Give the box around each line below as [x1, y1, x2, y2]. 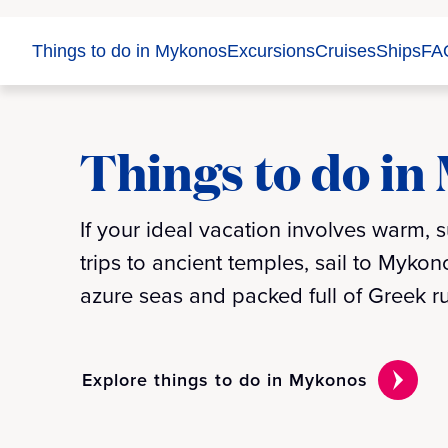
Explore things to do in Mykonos [82, 367, 368, 393]
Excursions [227, 41, 315, 61]
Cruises [315, 41, 376, 61]
